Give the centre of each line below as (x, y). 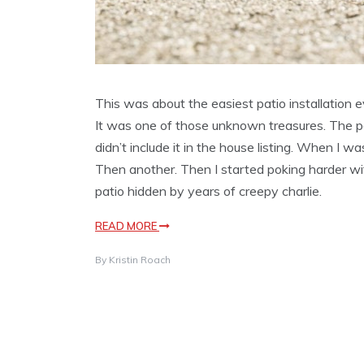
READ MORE (127, 226)
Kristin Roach (140, 260)
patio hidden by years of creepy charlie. (208, 191)
